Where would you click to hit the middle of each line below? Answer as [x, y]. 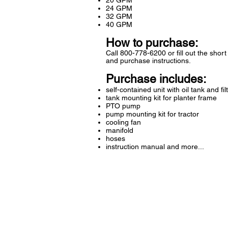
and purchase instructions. [148, 61]
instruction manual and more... [155, 147]
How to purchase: [152, 43]
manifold [120, 131]
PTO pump [123, 106]
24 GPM [119, 8]
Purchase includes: [156, 79]
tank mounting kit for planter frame [161, 98]
